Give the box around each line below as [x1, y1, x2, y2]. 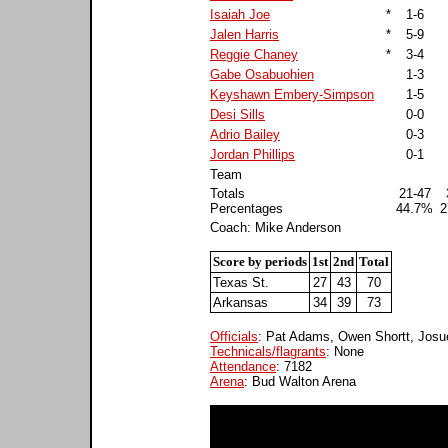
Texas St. [213, 274, 269, 290]
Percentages [210, 200, 283, 216]
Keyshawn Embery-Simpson [210, 86, 374, 102]
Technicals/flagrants [210, 343, 326, 359]
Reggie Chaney [210, 46, 298, 62]
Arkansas [213, 294, 268, 310]
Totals [210, 185, 245, 201]
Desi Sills [210, 106, 265, 122]
